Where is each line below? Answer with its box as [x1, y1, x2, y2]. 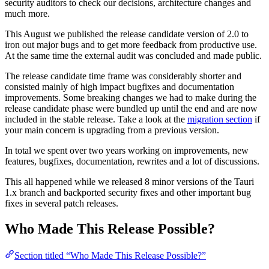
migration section [187, 114, 252, 125]
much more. [5, 8, 50, 19]
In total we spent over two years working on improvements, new [5, 145, 249, 156]
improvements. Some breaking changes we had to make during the [5, 92, 256, 103]
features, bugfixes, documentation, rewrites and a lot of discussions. [5, 156, 259, 167]
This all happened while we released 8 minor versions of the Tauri [5, 177, 254, 187]
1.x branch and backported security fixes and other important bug [5, 187, 251, 198]
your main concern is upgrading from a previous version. [5, 125, 219, 136]
